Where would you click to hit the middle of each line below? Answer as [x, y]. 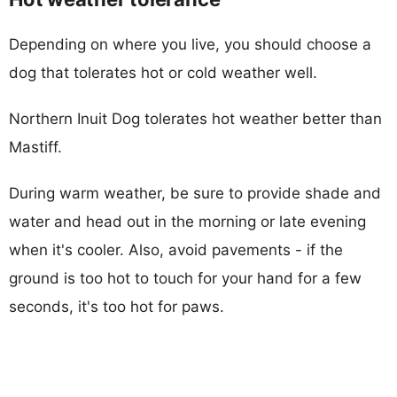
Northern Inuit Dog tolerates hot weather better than [195, 118]
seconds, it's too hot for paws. [117, 306]
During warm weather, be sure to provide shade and [195, 193]
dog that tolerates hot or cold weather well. [163, 72]
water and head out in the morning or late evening [187, 221]
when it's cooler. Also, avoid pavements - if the [176, 249]
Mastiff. [35, 147]
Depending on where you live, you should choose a [190, 44]
